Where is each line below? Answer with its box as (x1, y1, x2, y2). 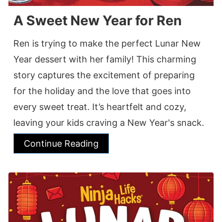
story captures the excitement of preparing (13, 69, 195, 80)
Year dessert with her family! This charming (13, 54, 196, 64)
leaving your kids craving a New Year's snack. (13, 117, 204, 128)
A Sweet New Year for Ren (13, 12, 182, 29)
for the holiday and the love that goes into (13, 85, 191, 96)
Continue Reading (24, 138, 99, 149)
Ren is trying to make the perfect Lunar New (13, 38, 201, 49)
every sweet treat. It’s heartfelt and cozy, (13, 101, 186, 112)
